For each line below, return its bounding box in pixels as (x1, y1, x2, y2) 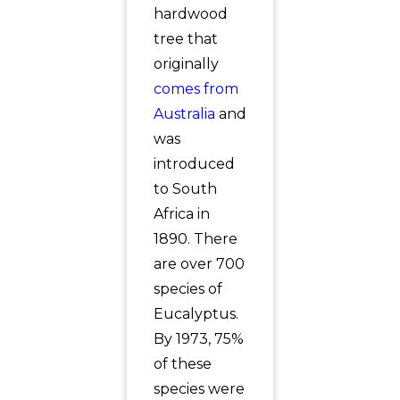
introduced (153, 155, 235, 172)
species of (153, 280, 222, 297)
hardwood (153, 5, 228, 22)
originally (153, 55, 219, 72)
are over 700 (153, 255, 245, 272)
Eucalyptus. (153, 305, 238, 322)
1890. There (153, 230, 237, 247)
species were (153, 380, 245, 397)
